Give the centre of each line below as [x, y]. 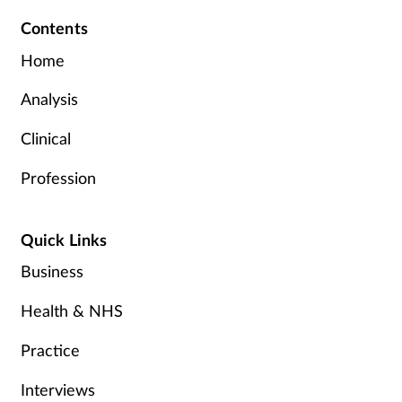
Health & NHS [71, 311]
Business [52, 271]
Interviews [57, 389]
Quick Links [64, 239]
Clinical [45, 138]
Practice [50, 350]
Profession [58, 177]
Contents [54, 27]
